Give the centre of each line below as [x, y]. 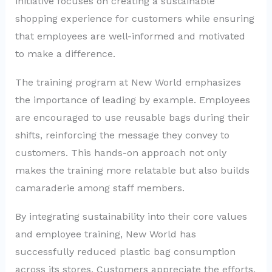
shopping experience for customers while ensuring [134, 19]
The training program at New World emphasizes [128, 82]
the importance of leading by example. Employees [132, 100]
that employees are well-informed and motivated [130, 36]
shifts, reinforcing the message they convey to [122, 135]
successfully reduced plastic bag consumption [125, 251]
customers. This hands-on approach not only [121, 153]
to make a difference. [65, 54]
